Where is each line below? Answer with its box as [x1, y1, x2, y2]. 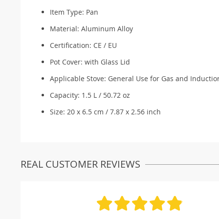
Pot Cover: [50, 57, 85, 66]
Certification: [50, 40, 93, 50]
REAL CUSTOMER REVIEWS [21, 157, 140, 171]
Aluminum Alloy [81, 23, 133, 33]
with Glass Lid [85, 57, 130, 66]
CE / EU [93, 40, 117, 50]
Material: [50, 23, 81, 33]
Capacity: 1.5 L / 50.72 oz [50, 90, 130, 100]
